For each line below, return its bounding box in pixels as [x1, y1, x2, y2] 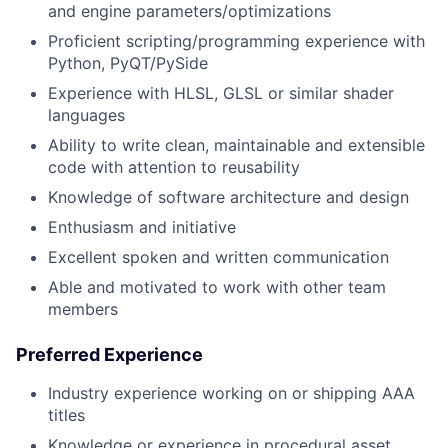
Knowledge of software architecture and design [48, 187, 409, 208]
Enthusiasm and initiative [48, 217, 236, 238]
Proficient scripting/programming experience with [48, 31, 425, 52]
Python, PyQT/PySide [48, 53, 208, 74]
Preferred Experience [16, 344, 203, 366]
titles [48, 405, 85, 426]
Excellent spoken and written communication [48, 247, 389, 268]
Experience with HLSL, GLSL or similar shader [48, 83, 394, 104]
